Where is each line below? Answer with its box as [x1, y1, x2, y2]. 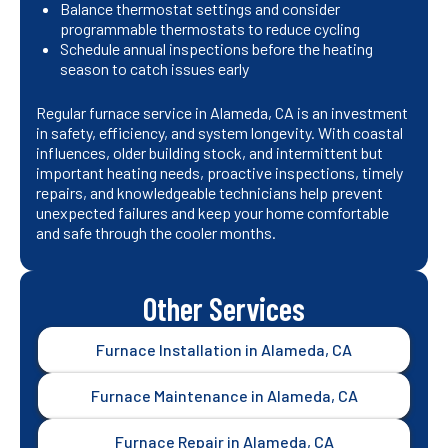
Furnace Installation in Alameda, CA [96, 340, 352, 360]
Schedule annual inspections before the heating [60, 39, 373, 59]
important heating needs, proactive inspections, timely [36, 163, 403, 183]
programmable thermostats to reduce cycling [60, 19, 360, 39]
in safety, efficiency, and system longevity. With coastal [36, 123, 403, 143]
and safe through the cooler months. [36, 223, 276, 243]
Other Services [143, 289, 305, 328]
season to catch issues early [60, 59, 249, 79]
